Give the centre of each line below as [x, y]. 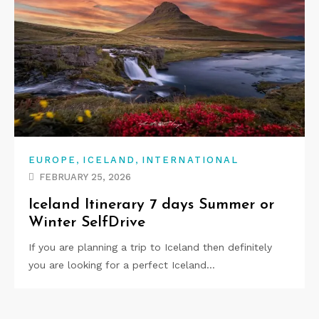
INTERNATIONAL [190, 159]
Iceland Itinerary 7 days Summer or [151, 204]
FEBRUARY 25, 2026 [85, 177]
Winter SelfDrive [87, 222]
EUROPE [53, 159]
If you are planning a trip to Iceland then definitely [150, 247]
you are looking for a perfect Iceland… [122, 265]
